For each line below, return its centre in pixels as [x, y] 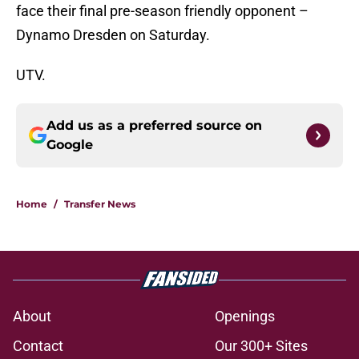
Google [70, 145]
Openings [245, 317]
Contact [38, 346]
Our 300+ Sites [261, 346]
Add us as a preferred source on [154, 126]
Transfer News [100, 204]
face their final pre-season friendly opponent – [162, 11]
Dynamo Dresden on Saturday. [113, 35]
